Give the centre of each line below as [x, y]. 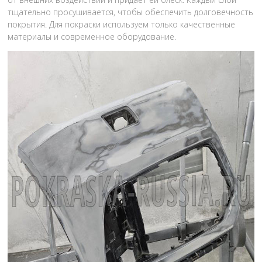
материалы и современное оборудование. [92, 37]
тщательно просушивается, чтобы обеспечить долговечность [131, 12]
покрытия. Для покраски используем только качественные [122, 24]
